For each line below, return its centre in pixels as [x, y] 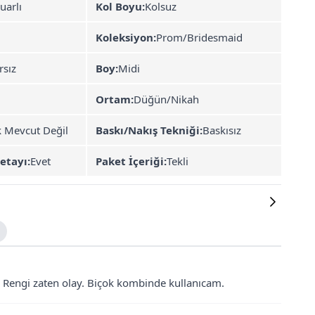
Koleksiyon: [126, 37]
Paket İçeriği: [131, 161]
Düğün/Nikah [166, 99]
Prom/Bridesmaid [199, 37]
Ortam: [115, 99]
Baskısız [222, 130]
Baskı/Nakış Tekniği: [149, 130]
